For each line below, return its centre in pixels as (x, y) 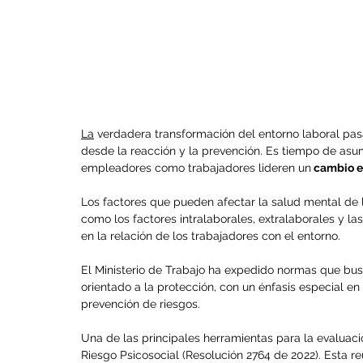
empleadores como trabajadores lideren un (196, 168)
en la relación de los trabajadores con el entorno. (211, 236)
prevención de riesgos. (141, 304)
